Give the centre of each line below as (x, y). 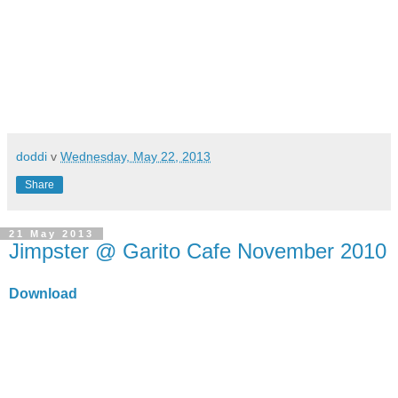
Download (43, 293)
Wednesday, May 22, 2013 (135, 156)
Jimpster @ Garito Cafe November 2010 (198, 251)
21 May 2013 (52, 234)
